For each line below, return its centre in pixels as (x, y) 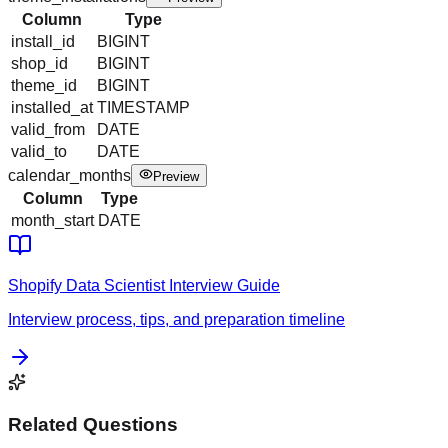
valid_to (39, 152)
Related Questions (93, 424)
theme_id (44, 86)
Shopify (35, 286)
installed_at (52, 108)
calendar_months (69, 176)
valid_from (48, 130)
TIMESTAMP (143, 108)
